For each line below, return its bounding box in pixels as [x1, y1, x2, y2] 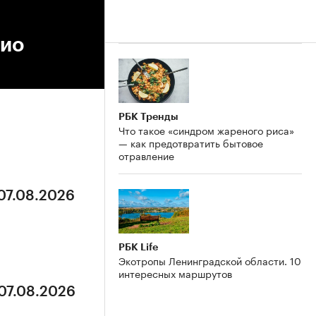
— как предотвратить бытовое [119, 134, 263, 150]
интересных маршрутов [119, 265, 232, 281]
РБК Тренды [119, 111, 178, 121]
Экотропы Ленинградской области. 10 [119, 252, 301, 268]
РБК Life [119, 241, 158, 252]
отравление [119, 147, 174, 163]
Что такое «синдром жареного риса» [119, 121, 294, 138]
